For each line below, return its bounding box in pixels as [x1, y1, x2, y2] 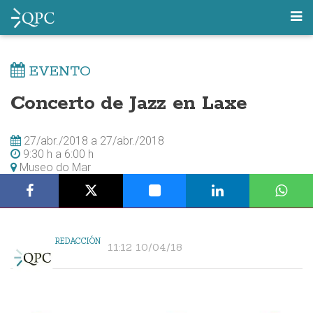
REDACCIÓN [55, 236, 101, 246]
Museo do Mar [17, 161, 91, 174]
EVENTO [25, 63, 91, 80]
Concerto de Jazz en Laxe [10, 91, 247, 116]
